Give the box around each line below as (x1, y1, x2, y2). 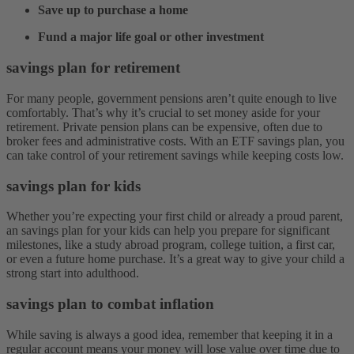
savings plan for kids (6, 177, 141, 194)
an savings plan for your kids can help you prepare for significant (6, 224, 330, 238)
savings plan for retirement (6, 59, 180, 77)
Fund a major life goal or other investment (38, 30, 264, 44)
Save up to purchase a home (38, 3, 188, 17)
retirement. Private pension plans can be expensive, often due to (6, 119, 322, 134)
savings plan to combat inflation (6, 296, 214, 313)
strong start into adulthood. (6, 266, 139, 281)
